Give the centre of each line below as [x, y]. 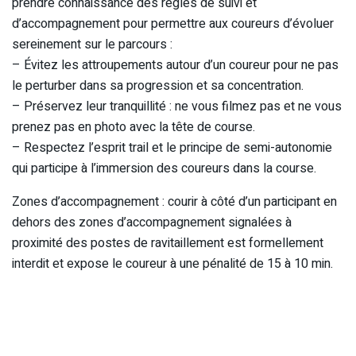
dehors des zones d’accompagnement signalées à [152, 222]
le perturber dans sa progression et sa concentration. [158, 85]
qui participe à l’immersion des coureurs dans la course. [164, 168]
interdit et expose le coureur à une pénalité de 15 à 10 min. [172, 263]
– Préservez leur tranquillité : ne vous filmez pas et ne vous [177, 106]
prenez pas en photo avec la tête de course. [133, 127]
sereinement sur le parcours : [92, 44]
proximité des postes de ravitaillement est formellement [168, 243]
